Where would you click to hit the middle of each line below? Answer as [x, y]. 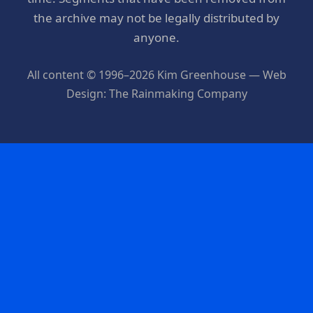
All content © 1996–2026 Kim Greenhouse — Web [156, 74]
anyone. [156, 38]
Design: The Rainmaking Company [156, 93]
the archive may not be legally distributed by [156, 18]
